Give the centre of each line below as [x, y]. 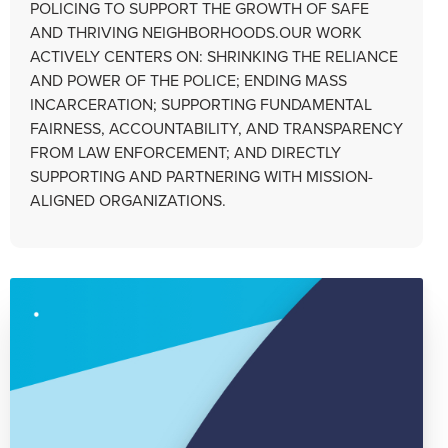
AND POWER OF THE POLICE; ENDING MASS [188, 79]
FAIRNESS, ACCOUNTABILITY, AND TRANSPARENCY [216, 127]
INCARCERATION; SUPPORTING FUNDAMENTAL [201, 103]
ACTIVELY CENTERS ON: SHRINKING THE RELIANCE [214, 55]
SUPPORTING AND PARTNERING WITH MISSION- [201, 175]
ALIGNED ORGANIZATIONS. [128, 199]
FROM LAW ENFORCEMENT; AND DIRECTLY [185, 151]
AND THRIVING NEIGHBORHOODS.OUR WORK [196, 31]
